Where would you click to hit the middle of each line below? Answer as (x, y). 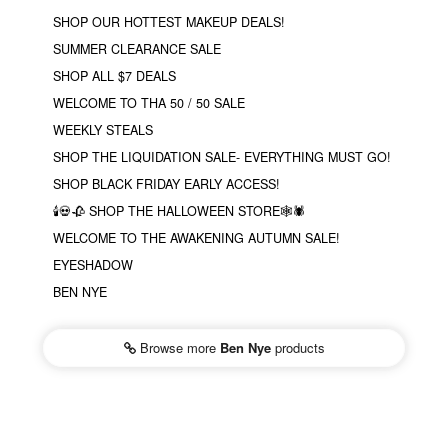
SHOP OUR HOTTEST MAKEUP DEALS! (169, 21)
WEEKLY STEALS (103, 129)
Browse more (177, 347)
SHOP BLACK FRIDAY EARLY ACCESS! (166, 183)
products (297, 347)
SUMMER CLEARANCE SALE (137, 48)
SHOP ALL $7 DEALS (114, 75)
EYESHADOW (93, 264)
